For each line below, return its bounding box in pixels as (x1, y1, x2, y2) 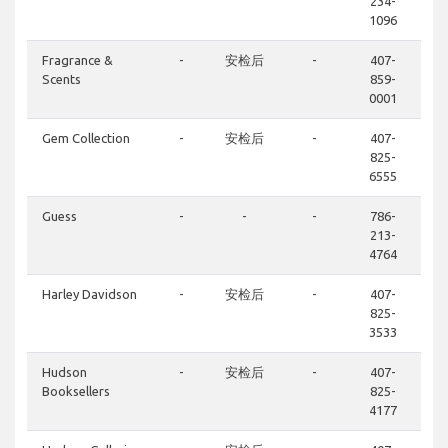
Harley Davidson (42, 287, 137, 302)
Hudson (42, 365, 87, 380)
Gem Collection (42, 131, 130, 146)
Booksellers (42, 384, 110, 399)
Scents (42, 72, 81, 87)
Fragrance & (42, 53, 113, 68)
